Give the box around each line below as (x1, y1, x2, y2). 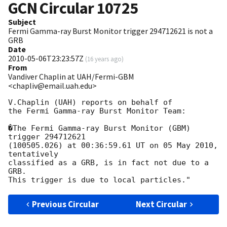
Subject (8, 17, 36, 27)
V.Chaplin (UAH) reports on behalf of (8, 98, 172, 107)
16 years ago (87, 55, 122, 63)
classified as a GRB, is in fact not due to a (8, 158, 209, 168)
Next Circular (136, 199, 187, 210)
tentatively (8, 149, 58, 159)
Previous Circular (32, 199, 99, 210)
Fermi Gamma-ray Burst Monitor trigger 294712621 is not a (8, 26, 213, 36)
